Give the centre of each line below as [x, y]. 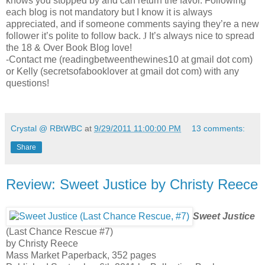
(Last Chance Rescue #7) [59, 232]
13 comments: [219, 129]
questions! [28, 83]
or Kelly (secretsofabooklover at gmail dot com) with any [122, 72]
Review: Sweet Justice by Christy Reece [132, 185]
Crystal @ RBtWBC [46, 129]
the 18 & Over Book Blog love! [69, 48]
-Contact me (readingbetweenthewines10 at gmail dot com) [129, 60]
